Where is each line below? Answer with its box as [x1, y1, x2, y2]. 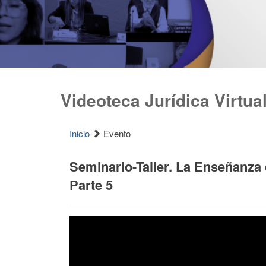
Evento [101, 127, 131, 140]
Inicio [69, 127, 90, 140]
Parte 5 [69, 175, 113, 194]
